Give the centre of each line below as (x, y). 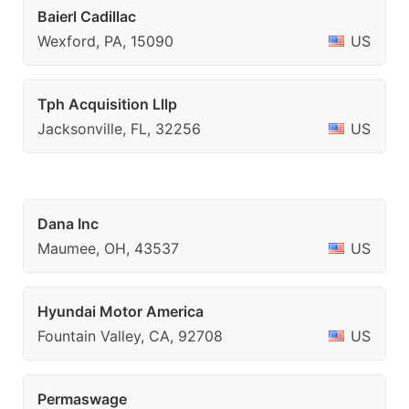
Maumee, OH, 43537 (108, 248)
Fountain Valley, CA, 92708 (130, 336)
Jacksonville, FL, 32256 (119, 129)
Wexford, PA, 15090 (105, 41)
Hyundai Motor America (121, 311)
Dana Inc (68, 224)
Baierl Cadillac (87, 16)
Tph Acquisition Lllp (107, 104)
